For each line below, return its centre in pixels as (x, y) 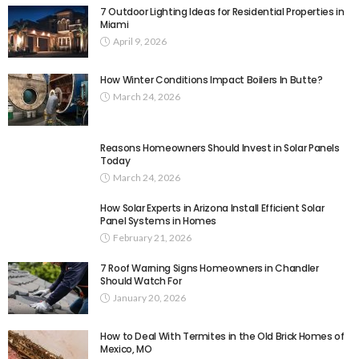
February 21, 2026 (152, 237)
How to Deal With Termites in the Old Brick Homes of (222, 336)
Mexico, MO (127, 349)
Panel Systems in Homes (159, 220)
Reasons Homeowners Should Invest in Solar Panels (220, 147)
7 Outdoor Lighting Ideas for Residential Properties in (222, 11)
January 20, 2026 (149, 297)
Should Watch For (141, 280)
